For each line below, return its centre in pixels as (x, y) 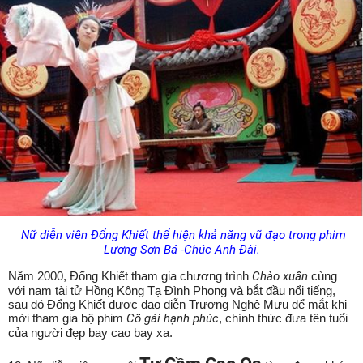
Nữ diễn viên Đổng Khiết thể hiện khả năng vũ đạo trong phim (181, 235)
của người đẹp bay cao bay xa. (90, 333)
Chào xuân (282, 276)
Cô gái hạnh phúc (173, 318)
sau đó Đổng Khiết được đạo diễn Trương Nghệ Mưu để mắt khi (177, 304)
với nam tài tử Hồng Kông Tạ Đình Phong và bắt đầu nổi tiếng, (172, 290)
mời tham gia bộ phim (67, 318)
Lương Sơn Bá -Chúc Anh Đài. (181, 250)
